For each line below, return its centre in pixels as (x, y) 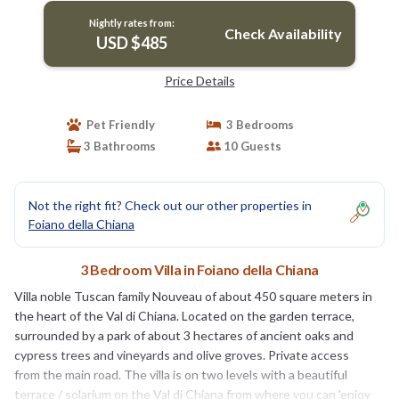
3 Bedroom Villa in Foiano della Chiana (199, 269)
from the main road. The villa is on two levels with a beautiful (181, 374)
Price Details (199, 80)
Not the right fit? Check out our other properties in (170, 205)
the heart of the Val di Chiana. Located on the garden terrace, (184, 315)
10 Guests (251, 146)
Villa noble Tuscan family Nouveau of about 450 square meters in (193, 296)
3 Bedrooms (257, 124)
